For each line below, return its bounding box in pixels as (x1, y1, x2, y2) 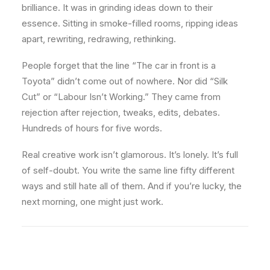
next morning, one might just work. (22, 196, 163, 207)
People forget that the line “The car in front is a (22, 60, 216, 71)
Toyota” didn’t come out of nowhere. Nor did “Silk (22, 75, 228, 87)
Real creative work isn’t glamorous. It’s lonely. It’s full (22, 149, 238, 160)
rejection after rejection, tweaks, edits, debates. (22, 107, 220, 118)
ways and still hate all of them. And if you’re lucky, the (22, 180, 242, 192)
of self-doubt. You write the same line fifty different (22, 165, 234, 176)
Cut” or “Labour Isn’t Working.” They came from (22, 91, 221, 102)
